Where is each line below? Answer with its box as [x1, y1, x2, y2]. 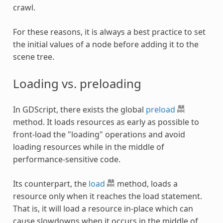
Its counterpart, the [12, 178, 89, 189]
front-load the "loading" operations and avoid [12, 128, 185, 140]
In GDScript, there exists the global [12, 104, 146, 115]
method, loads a [114, 178, 178, 189]
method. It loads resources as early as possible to [12, 116, 199, 127]
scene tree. [12, 51, 54, 62]
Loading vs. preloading [12, 75, 141, 92]
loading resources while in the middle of [12, 141, 164, 152]
